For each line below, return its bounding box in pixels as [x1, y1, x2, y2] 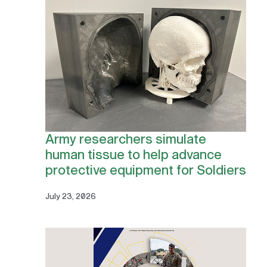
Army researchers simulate [45, 131, 206, 147]
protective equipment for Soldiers [45, 162, 246, 178]
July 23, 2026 [45, 191, 96, 201]
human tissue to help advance [45, 147, 222, 163]
